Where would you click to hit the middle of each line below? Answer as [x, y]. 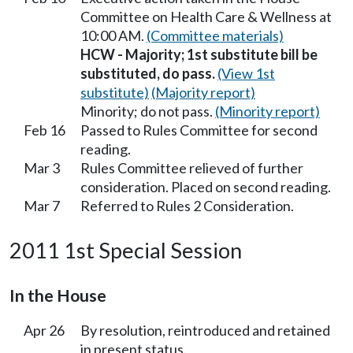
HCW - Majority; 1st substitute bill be [199, 54]
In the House [58, 295]
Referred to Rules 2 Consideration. [187, 205]
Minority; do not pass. [148, 111]
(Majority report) [203, 92]
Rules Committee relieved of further [192, 167]
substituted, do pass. [148, 73]
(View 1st [246, 73]
